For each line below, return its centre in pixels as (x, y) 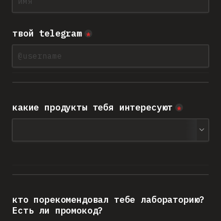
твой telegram (47, 33)
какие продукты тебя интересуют (93, 107)
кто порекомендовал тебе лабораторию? (109, 199)
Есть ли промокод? (58, 210)
